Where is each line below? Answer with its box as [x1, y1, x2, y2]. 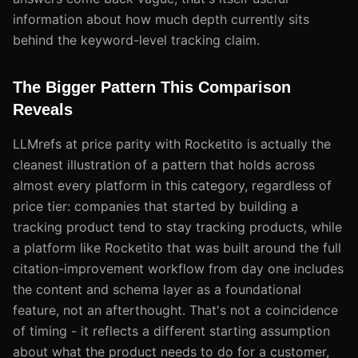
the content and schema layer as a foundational [13, 280, 301, 297]
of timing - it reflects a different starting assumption [13, 322, 330, 339]
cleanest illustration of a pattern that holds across [13, 156, 315, 173]
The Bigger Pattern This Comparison [13, 78, 291, 96]
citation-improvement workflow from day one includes [13, 260, 344, 276]
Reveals [13, 100, 73, 118]
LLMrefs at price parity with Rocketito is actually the [13, 135, 331, 152]
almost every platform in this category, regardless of [13, 177, 332, 193]
